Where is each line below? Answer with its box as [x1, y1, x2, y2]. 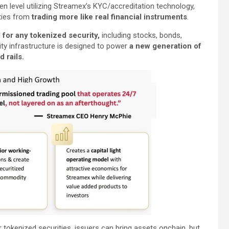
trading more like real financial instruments [32, 12, 187, 21]
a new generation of [127, 41, 201, 51]
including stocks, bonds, [102, 30, 182, 40]
